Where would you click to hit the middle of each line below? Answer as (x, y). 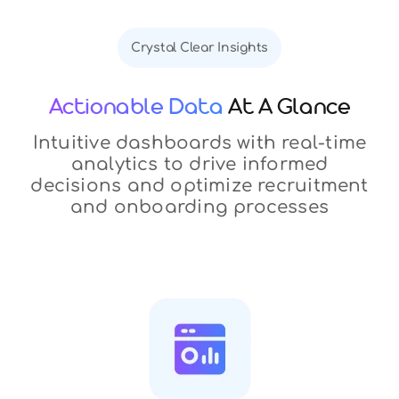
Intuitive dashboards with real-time (199, 142)
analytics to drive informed (199, 164)
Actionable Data (138, 110)
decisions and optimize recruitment (199, 185)
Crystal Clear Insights (199, 47)
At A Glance (289, 110)
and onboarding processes (199, 207)
